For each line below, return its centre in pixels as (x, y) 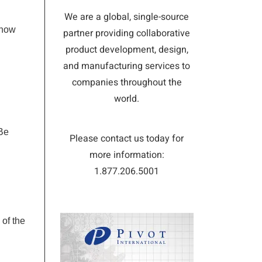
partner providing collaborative (127, 33)
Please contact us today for (127, 139)
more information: (127, 155)
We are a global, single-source (127, 17)
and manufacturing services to (127, 66)
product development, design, (127, 50)
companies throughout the (127, 82)
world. (127, 99)
